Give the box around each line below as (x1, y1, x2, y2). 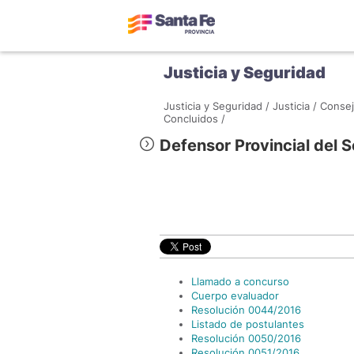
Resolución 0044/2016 (191, 303, 301, 316)
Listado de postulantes (191, 318, 304, 330)
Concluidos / (164, 112, 225, 125)
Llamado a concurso (191, 275, 289, 288)
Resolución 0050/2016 (191, 332, 301, 345)
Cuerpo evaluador (191, 289, 279, 302)
